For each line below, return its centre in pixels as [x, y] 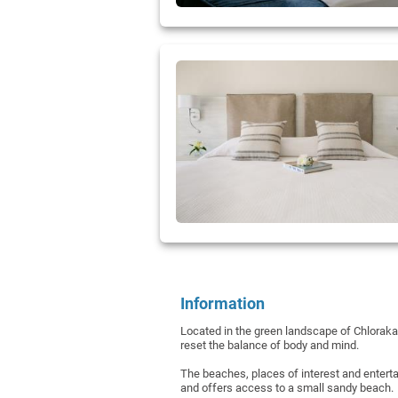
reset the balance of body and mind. [270, 345]
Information [223, 303]
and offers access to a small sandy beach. [287, 387]
